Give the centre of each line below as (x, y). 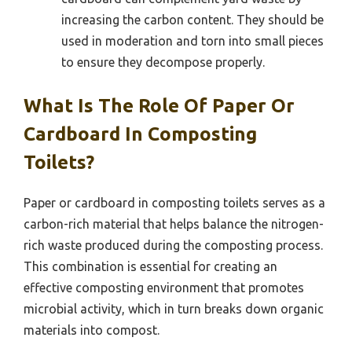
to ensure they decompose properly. (163, 62)
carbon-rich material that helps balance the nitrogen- (174, 224)
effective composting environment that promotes (164, 287)
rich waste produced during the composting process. (173, 245)
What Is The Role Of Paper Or (159, 105)
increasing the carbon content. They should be (192, 19)
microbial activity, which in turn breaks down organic (174, 308)
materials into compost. (92, 330)
